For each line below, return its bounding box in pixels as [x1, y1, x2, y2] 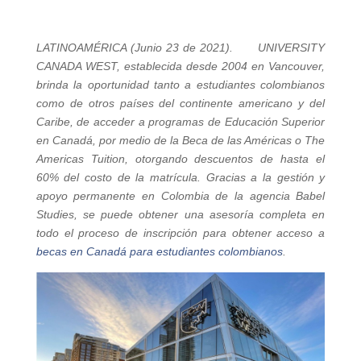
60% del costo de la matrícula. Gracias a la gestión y [35, 171, 326, 184]
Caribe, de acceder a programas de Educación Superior [35, 115, 326, 128]
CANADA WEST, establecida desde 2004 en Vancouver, [35, 60, 326, 73]
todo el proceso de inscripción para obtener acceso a [35, 226, 326, 239]
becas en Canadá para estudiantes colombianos [35, 245, 283, 258]
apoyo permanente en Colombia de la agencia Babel [35, 189, 326, 202]
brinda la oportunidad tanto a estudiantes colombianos [35, 78, 326, 91]
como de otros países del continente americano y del [35, 97, 326, 110]
